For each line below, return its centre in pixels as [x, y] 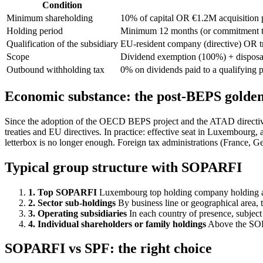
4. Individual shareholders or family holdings [117, 224]
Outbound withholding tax [55, 69]
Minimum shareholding [50, 18]
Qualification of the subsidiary [62, 43]
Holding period [35, 31]
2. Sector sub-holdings [72, 203]
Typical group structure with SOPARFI [123, 167]
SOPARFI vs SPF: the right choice [108, 249]
